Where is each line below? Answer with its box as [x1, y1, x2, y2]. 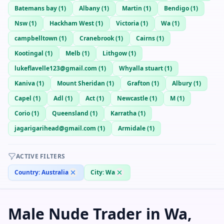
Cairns [136, 34, 155, 42]
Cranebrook [79, 34, 114, 42]
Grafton [127, 79, 150, 87]
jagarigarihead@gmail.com [14, 124, 96, 132]
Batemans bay [14, 4, 57, 12]
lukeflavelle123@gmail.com [14, 64, 97, 72]
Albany [79, 4, 100, 12]
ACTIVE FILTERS [16, 152, 65, 160]
